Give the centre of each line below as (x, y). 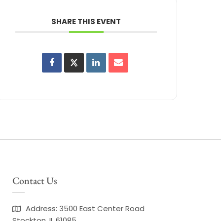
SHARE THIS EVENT (86, 22)
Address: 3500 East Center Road (85, 209)
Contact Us (35, 181)
